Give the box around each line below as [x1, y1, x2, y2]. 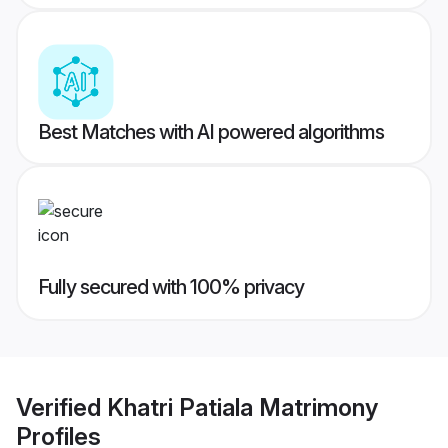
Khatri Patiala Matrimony [107, 392, 378, 422]
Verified [16, 392, 107, 422]
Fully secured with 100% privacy [38, 275, 304, 300]
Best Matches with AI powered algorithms [38, 120, 384, 145]
